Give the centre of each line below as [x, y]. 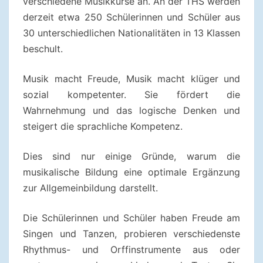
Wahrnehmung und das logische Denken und [131, 111]
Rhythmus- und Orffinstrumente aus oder [131, 250]
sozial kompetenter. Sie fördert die [131, 95]
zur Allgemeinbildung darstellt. [92, 188]
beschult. [44, 49]
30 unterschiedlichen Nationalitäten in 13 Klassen [131, 33]
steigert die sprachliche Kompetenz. [103, 127]
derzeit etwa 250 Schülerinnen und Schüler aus [131, 17]
